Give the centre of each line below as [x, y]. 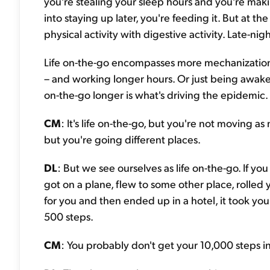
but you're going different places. [122, 139]
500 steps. [69, 216]
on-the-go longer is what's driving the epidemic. [156, 94]
